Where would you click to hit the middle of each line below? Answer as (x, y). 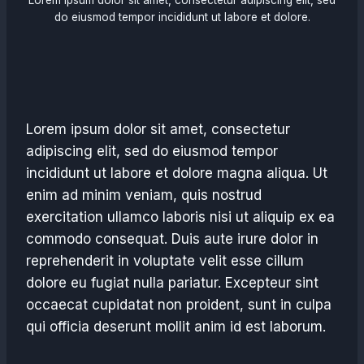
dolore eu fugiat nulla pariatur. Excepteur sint (172, 283)
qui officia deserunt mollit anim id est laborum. (176, 327)
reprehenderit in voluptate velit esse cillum (165, 261)
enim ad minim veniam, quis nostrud (144, 195)
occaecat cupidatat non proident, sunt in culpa (179, 305)
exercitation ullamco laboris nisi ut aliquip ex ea (180, 217)
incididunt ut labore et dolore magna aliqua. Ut (177, 173)
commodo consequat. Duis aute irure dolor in (172, 239)
